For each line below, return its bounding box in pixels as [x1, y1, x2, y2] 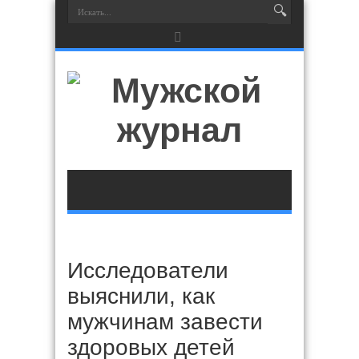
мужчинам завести [67, 309, 263, 334]
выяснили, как [67, 284, 215, 309]
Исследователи [67, 258, 228, 283]
